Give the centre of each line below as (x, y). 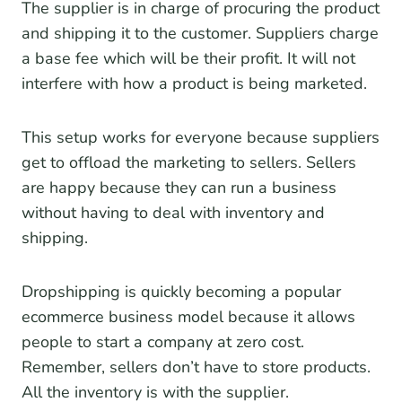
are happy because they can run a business (179, 188)
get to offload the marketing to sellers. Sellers (189, 163)
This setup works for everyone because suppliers (201, 138)
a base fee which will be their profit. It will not (188, 59)
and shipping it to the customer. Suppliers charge (200, 34)
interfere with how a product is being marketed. (197, 84)
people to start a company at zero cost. (163, 342)
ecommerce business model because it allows (188, 317)
